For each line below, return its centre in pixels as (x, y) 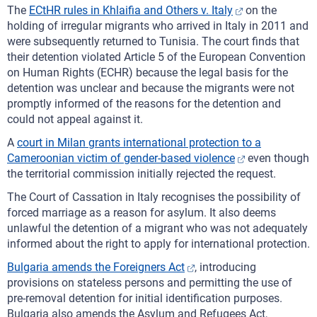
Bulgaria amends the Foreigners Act (96, 267)
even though (277, 158)
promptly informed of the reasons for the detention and (144, 104)
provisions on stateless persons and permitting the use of (150, 283)
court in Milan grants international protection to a (139, 143)
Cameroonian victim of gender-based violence (121, 158)
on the (260, 10)
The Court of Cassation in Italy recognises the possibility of (154, 197)
